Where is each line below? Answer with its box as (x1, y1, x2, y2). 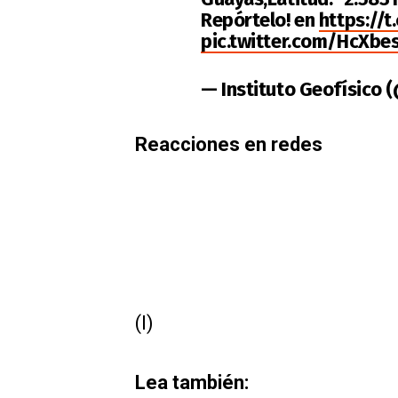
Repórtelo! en (201, 8, 319, 32)
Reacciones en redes (135, 133, 322, 155)
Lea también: (135, 371, 249, 394)
